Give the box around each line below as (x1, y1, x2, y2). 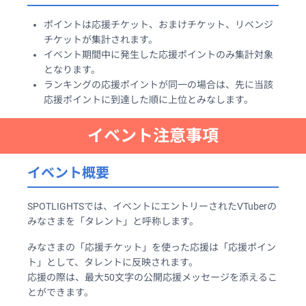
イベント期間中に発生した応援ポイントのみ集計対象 (44, 48, 273, 60)
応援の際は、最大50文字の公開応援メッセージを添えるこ (27, 271, 277, 283)
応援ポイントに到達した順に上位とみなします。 (44, 94, 253, 105)
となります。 (44, 64, 100, 75)
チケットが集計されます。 (44, 33, 158, 45)
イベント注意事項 (87, 126, 219, 145)
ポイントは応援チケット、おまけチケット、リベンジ (44, 18, 273, 30)
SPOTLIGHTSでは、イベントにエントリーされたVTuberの (27, 200, 277, 212)
